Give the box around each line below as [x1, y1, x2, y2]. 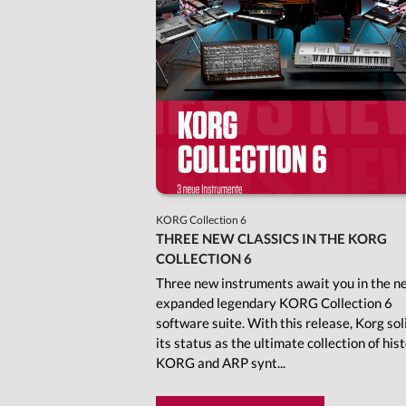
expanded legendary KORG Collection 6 [156, 295, 392, 312]
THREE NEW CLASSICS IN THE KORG [156, 230, 387, 247]
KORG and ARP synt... [156, 354, 285, 372]
